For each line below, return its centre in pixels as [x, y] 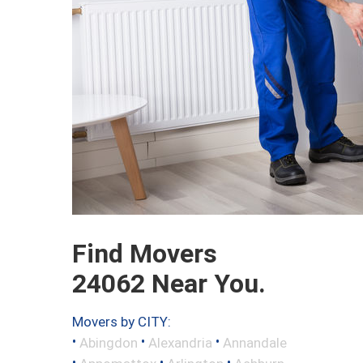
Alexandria [180, 342]
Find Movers [145, 254]
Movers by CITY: [122, 322]
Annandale [255, 342]
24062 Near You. [169, 284]
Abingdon [109, 342]
